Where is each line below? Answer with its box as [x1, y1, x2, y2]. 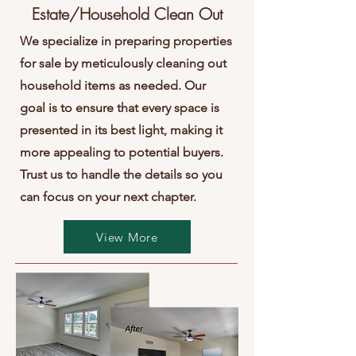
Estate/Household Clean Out [32, 3, 222, 25]
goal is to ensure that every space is [20, 100, 219, 116]
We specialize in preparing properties [20, 33, 232, 49]
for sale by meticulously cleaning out [20, 56, 226, 72]
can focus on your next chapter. [20, 189, 196, 205]
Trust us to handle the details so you [20, 167, 222, 183]
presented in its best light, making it [20, 122, 222, 138]
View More [96, 229, 158, 245]
